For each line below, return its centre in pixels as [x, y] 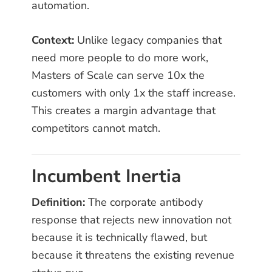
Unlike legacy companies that [148, 40]
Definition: [59, 202]
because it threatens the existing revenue [133, 255]
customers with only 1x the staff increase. [134, 93]
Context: [53, 40]
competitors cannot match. [96, 128]
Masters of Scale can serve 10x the [118, 76]
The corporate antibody [144, 202]
